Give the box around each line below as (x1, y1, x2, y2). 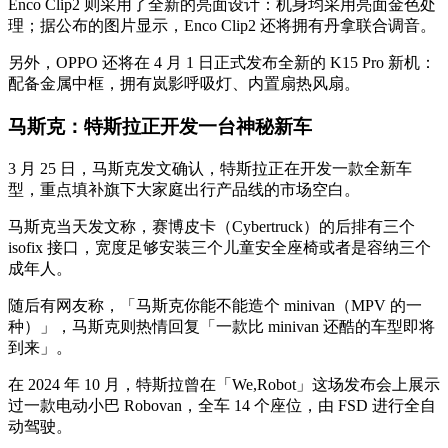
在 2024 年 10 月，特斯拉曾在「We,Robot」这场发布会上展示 (8, 375, 440, 393)
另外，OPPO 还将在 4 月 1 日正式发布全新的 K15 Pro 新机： (8, 54, 436, 72)
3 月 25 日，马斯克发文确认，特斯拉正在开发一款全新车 (8, 159, 412, 177)
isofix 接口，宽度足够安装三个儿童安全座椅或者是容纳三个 (8, 238, 431, 256)
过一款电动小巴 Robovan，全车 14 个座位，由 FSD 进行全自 (8, 396, 436, 414)
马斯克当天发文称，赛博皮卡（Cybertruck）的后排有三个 (8, 217, 415, 235)
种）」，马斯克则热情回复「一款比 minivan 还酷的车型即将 (8, 317, 435, 335)
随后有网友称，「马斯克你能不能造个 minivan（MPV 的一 (8, 296, 422, 314)
